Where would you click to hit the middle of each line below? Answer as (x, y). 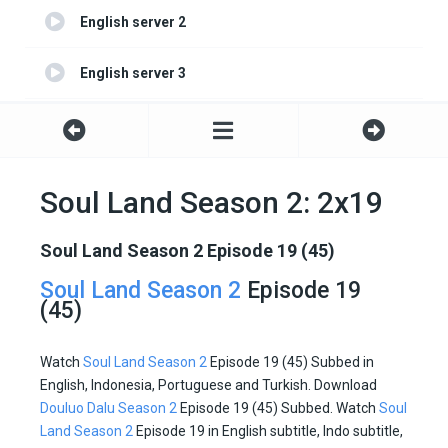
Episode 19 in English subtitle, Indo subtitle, (268, 431)
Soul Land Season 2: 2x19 (211, 203)
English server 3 (133, 73)
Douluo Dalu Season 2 (108, 408)
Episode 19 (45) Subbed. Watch (278, 408)
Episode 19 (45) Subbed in (290, 362)
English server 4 (133, 124)
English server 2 (133, 22)
